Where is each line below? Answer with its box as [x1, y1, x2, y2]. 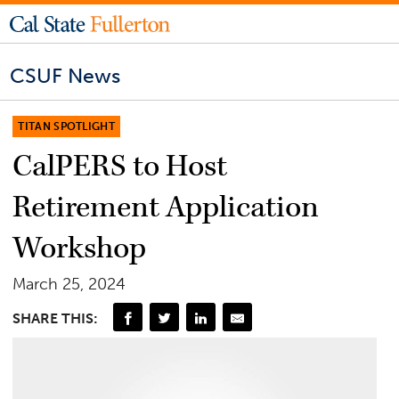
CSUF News [10, 63, 121, 89]
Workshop [12, 228, 147, 268]
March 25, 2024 [12, 273, 126, 294]
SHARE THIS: [12, 310, 99, 328]
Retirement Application [12, 187, 320, 227]
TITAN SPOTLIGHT [18, 119, 116, 133]
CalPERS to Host [12, 146, 228, 186]
